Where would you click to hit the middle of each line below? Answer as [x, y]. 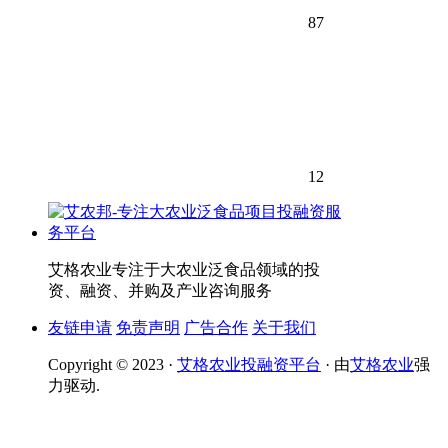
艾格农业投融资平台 [249, 365]
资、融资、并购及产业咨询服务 [160, 291]
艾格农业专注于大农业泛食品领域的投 [184, 270]
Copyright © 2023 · [112, 365]
